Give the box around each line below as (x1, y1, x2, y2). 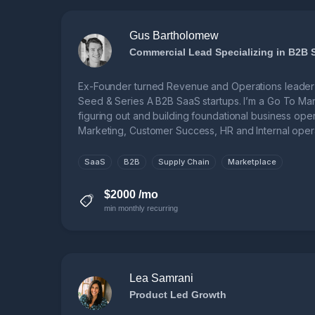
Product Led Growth (129, 289, 226, 301)
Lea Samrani (129, 272, 193, 285)
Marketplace (228, 157, 276, 167)
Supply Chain (158, 157, 210, 167)
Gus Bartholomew (129, 30, 219, 42)
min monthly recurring (104, 204, 178, 213)
